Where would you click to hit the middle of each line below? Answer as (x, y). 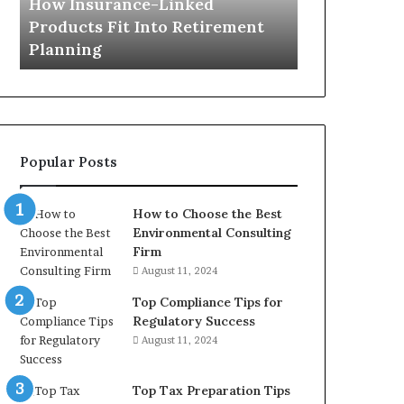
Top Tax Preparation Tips (212, 391)
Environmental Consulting (212, 233)
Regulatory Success (194, 321)
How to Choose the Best (208, 214)
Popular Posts (69, 162)
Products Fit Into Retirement (147, 27)
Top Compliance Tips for (208, 303)
